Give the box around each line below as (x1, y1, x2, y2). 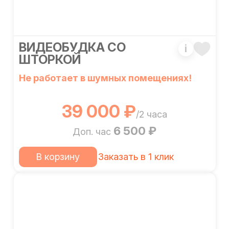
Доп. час (73, 126, 113, 137)
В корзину (36, 151, 80, 162)
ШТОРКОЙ (18, 52, 81, 67)
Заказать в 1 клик (98, 151, 174, 162)
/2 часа (136, 109, 167, 120)
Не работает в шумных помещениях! (18, 73, 192, 83)
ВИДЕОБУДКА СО (18, 40, 126, 55)
